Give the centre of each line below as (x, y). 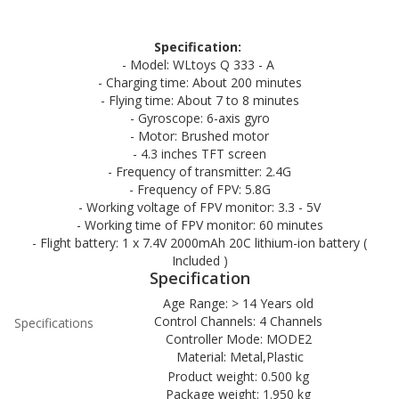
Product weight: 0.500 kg (240, 376)
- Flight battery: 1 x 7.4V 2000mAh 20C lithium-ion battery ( (199, 243)
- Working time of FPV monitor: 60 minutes (199, 225)
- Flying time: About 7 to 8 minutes (199, 100)
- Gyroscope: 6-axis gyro (199, 118)
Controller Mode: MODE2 (240, 339)
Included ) (199, 261)
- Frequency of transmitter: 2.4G (199, 171)
